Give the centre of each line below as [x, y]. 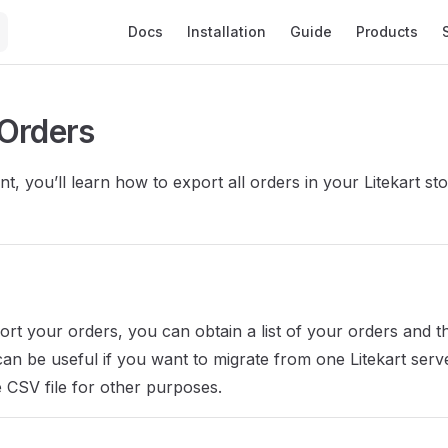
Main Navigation [177, 12]
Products [387, 31]
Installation [226, 31]
